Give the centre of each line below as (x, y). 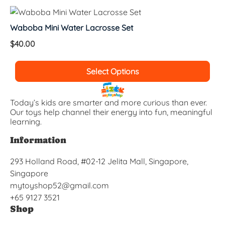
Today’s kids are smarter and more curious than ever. (108, 102)
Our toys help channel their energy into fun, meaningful (111, 112)
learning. (26, 121)
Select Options (113, 71)
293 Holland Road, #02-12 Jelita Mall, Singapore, (99, 161)
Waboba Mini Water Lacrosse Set (72, 27)
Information (38, 140)
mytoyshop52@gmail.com (60, 185)
